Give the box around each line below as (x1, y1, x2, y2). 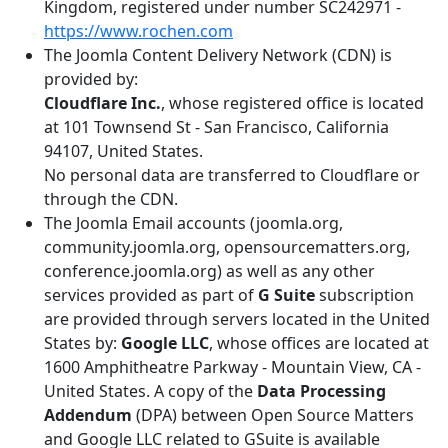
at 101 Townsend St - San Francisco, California (44, 115, 389, 138)
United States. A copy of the (44, 379, 257, 402)
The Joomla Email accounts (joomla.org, (44, 211, 343, 234)
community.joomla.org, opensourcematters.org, (44, 235, 410, 258)
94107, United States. (44, 139, 203, 162)
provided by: (44, 67, 138, 90)
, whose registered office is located (161, 91, 424, 114)
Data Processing (257, 379, 386, 402)
